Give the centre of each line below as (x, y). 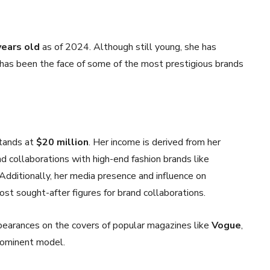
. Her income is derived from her (155, 142)
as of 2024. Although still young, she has (128, 47)
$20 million (62, 142)
